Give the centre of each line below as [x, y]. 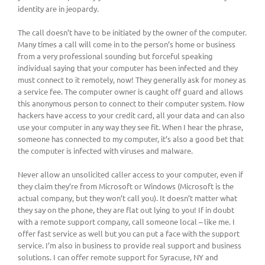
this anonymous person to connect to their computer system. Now [131, 103]
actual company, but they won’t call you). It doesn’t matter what [127, 198]
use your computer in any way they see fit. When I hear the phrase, [130, 127]
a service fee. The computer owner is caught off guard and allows [130, 91]
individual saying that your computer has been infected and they [128, 67]
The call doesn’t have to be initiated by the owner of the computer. [132, 32]
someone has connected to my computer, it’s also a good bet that [131, 138]
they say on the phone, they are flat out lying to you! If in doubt [126, 209]
